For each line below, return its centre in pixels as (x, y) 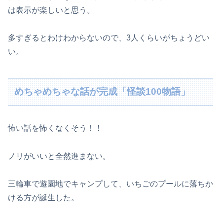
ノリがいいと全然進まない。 (59, 156)
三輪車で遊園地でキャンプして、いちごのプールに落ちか (110, 184)
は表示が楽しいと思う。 (51, 10)
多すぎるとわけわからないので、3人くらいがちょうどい (109, 38)
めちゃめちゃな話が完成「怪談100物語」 (102, 92)
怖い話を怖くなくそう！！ (55, 128)
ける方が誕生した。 (43, 198)
